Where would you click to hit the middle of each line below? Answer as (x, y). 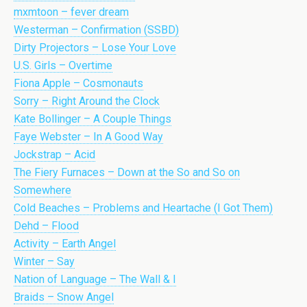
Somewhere (42, 190)
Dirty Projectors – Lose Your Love (95, 48)
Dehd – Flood (46, 226)
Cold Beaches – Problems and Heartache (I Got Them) (143, 208)
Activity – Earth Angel (65, 244)
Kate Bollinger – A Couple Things (93, 119)
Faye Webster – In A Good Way (88, 137)
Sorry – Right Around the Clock (87, 101)
